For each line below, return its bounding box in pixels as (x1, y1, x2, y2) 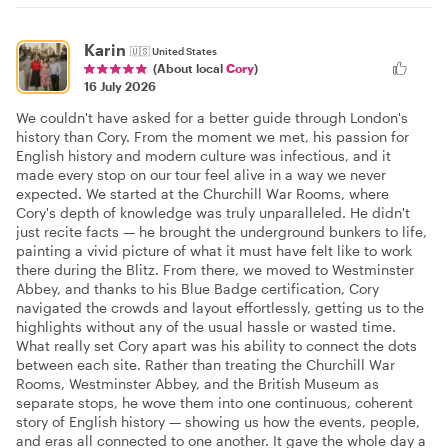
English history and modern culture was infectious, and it (16, 147, 391, 165)
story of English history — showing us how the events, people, (16, 413, 420, 431)
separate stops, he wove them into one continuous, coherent (16, 394, 413, 412)
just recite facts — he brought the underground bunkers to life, (16, 223, 427, 241)
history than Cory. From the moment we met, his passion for (16, 128, 409, 146)
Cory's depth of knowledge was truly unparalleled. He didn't (16, 204, 410, 222)
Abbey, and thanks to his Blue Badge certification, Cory (16, 280, 379, 298)
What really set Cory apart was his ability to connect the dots (16, 337, 417, 355)
